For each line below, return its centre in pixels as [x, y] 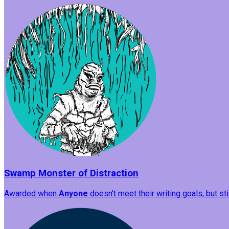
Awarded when [31, 193]
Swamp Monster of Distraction [71, 174]
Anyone [73, 193]
